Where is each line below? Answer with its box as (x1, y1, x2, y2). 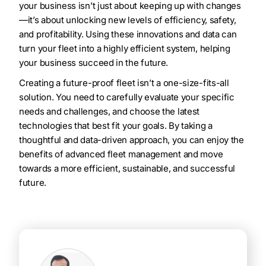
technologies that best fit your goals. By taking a (19, 120, 213, 132)
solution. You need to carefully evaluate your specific (19, 91, 235, 103)
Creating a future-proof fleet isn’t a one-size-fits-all (19, 77, 229, 89)
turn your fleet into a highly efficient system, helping (19, 43, 230, 55)
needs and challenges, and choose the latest (19, 106, 200, 118)
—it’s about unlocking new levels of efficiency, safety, (19, 14, 236, 26)
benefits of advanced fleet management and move (19, 148, 223, 160)
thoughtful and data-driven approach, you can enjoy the (19, 134, 244, 146)
